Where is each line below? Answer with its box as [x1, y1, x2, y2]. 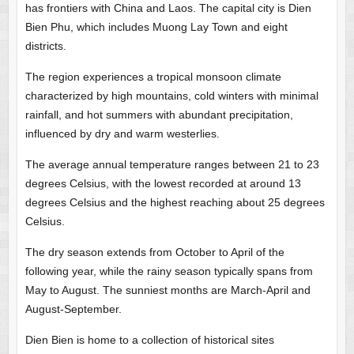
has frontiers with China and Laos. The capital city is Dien [24, 2, 311, 15]
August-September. [24, 303, 122, 316]
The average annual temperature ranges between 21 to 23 [24, 158, 319, 171]
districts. [24, 40, 66, 53]
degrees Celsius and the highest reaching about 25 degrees [24, 196, 325, 209]
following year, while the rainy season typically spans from [24, 265, 313, 278]
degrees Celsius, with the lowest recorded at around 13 [24, 177, 301, 190]
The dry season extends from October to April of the [24, 246, 284, 259]
